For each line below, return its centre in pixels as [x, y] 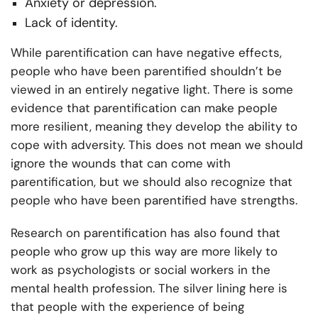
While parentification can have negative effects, [146, 53]
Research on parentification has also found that [146, 233]
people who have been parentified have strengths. [154, 201]
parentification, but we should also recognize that [152, 182]
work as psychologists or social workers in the [141, 270]
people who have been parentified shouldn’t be [146, 71]
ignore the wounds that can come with [121, 164]
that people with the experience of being [127, 307]
